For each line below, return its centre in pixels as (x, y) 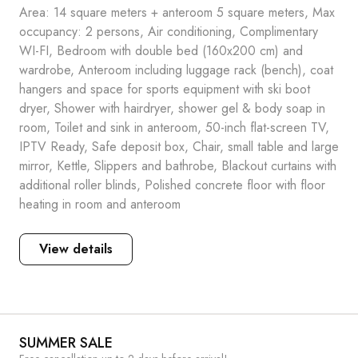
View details (76, 249)
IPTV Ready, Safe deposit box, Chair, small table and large (179, 147)
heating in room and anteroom (100, 204)
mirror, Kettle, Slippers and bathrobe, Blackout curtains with (178, 166)
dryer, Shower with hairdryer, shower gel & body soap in (172, 108)
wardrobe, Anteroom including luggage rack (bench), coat (176, 70)
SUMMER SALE (66, 343)
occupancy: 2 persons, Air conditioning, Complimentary (169, 32)
